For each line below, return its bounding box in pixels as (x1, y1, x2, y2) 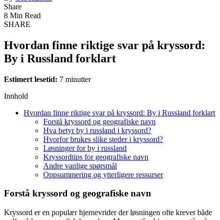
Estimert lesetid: (4, 75, 57, 83)
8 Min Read (4, 11, 41, 20)
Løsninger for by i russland (43, 143, 127, 152)
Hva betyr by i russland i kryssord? (43, 126, 151, 135)
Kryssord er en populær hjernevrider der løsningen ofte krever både (4, 208, 212, 217)
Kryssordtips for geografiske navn (43, 152, 148, 161)
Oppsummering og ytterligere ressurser (43, 170, 163, 179)
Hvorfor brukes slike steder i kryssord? (43, 135, 163, 143)
